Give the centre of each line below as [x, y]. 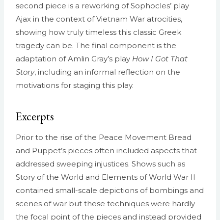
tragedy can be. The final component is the [96, 45]
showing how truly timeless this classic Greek [98, 32]
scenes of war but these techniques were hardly [105, 203]
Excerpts [35, 117]
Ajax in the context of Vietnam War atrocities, [99, 19]
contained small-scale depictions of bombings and [110, 190]
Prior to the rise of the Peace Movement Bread [104, 137]
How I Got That [160, 58]
